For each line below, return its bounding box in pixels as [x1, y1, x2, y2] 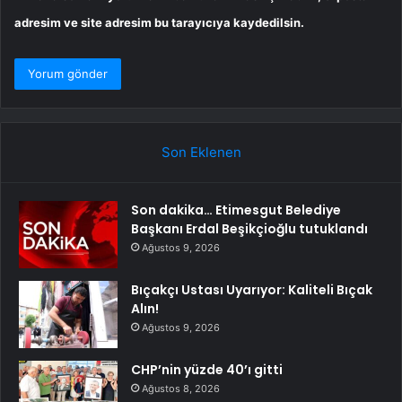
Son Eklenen [161, 143, 241, 161]
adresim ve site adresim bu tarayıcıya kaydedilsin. [14, 14, 304, 30]
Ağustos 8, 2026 [142, 381, 220, 395]
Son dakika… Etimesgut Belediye [131, 200, 341, 219]
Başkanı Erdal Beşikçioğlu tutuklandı [131, 219, 368, 238]
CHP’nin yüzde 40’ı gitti [131, 360, 283, 379]
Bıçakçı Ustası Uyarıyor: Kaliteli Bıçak [131, 280, 372, 299]
